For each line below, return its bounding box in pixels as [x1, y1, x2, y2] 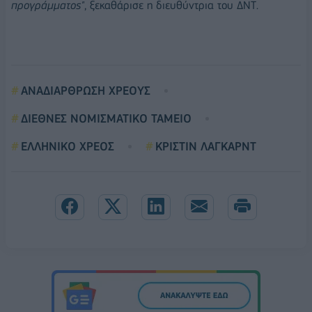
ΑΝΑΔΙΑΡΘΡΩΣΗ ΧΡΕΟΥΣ [21, 83, 150, 97]
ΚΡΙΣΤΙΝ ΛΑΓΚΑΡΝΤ [155, 139, 256, 153]
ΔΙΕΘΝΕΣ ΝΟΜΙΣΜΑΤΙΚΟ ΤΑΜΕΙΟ [21, 111, 192, 125]
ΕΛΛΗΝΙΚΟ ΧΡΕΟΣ [21, 139, 114, 153]
